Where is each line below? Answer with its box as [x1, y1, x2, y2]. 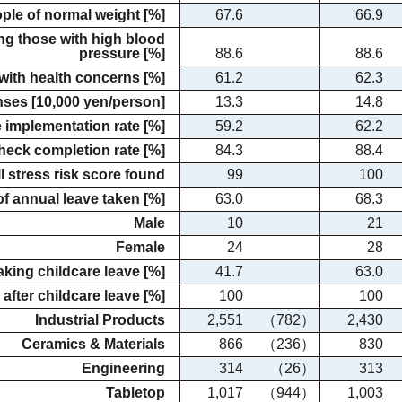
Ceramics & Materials [22, 336, 165, 352]
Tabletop [106, 385, 165, 400]
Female [116, 240, 165, 255]
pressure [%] [79, 46, 165, 61]
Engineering [82, 361, 165, 376]
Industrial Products [35, 312, 165, 328]
